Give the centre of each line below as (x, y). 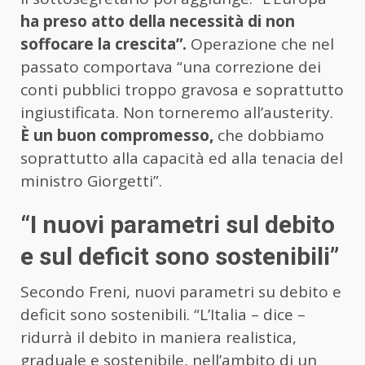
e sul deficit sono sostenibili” (182, 256)
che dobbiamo (269, 135)
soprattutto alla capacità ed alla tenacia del (182, 158)
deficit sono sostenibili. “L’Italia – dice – (163, 314)
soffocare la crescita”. (106, 44)
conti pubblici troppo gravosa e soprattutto (182, 89)
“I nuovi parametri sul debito (178, 224)
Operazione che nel (262, 44)
